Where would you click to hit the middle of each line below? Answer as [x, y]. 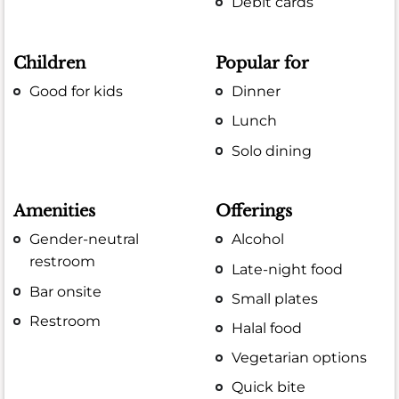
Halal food [267, 328]
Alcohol [258, 240]
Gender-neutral [85, 240]
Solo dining [272, 151]
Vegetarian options [300, 358]
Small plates [275, 298]
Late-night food [288, 269]
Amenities [54, 212]
